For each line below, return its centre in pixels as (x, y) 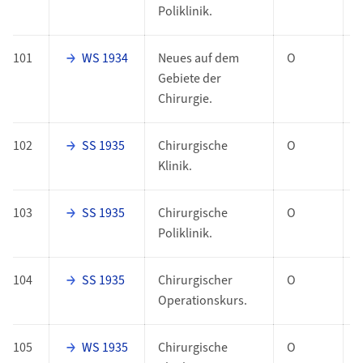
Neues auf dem (198, 59)
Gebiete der (189, 79)
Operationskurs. (202, 301)
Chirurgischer (195, 281)
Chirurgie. (185, 99)
